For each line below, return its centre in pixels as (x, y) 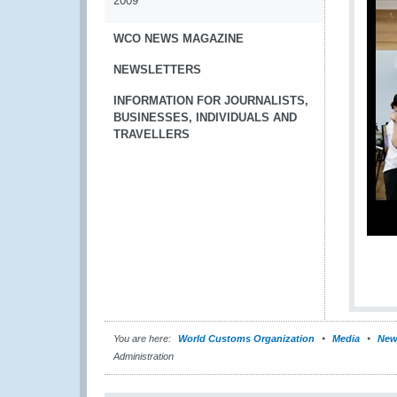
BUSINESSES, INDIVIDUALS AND (205, 117)
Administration (144, 356)
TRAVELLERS (152, 134)
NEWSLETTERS (157, 70)
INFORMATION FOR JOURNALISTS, (211, 101)
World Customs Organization (248, 339)
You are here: (142, 339)
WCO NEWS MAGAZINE (179, 39)
